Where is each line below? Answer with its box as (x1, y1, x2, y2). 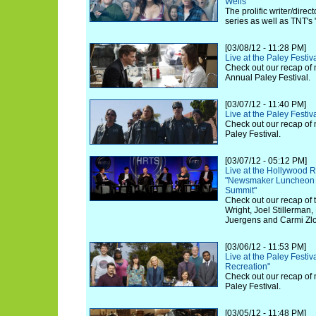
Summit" (225, 186, 257, 195)
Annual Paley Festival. (225, 73, 310, 83)
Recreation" (225, 262, 270, 272)
